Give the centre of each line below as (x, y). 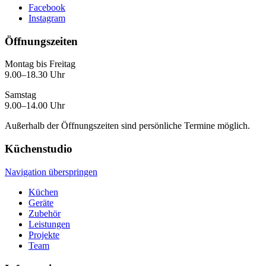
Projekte (44, 235)
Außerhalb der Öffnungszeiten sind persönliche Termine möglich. (127, 126)
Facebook (47, 7)
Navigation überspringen (51, 172)
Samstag (20, 95)
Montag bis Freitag (40, 64)
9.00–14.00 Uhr (35, 106)
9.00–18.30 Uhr (35, 75)
